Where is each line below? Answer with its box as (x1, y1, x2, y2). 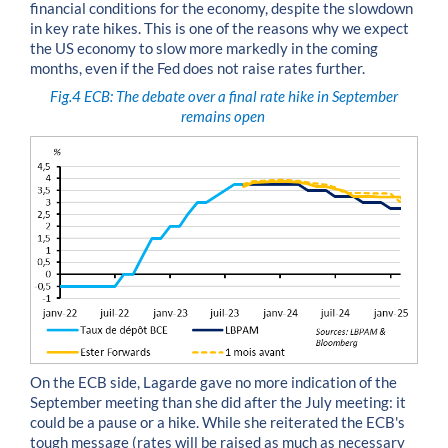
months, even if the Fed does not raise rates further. (30, 59, 365, 77)
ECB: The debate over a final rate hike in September (84, 88, 398, 106)
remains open (180, 108, 268, 126)
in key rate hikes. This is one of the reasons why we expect (30, 19, 409, 37)
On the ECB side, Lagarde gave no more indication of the (30, 373, 397, 391)
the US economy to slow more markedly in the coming (30, 39, 378, 57)
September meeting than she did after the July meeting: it (30, 393, 406, 411)
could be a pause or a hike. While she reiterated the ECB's (30, 413, 405, 431)
